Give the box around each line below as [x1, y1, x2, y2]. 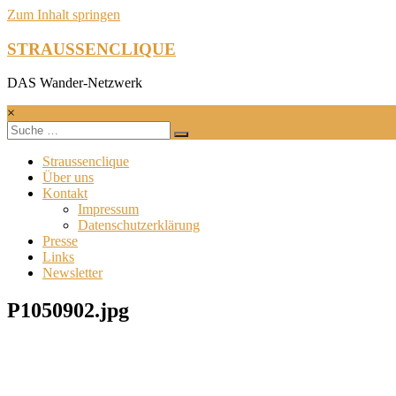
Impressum [78, 202, 139, 217]
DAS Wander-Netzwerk [7, 75, 142, 91]
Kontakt [42, 186, 88, 202]
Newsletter [42, 265, 103, 281]
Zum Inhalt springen [7, 7, 120, 22]
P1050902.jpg [7, 299, 129, 323]
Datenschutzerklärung [78, 217, 200, 233]
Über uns [42, 170, 94, 186]
